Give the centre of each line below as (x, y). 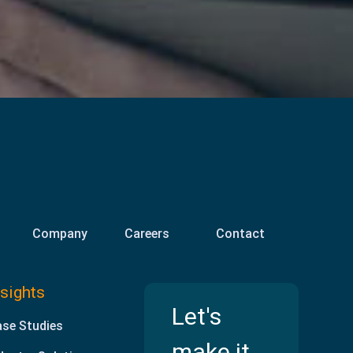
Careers (147, 233)
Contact (241, 233)
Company (59, 233)
